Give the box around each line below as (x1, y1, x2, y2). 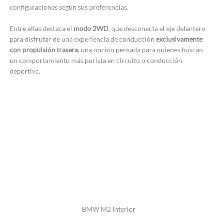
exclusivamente (155, 35, 202, 44)
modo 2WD (74, 24, 108, 33)
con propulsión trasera (10, 46, 78, 54)
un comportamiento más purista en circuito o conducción (10, 56, 182, 65)
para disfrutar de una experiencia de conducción (10, 35, 155, 44)
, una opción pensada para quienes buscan (78, 46, 203, 54)
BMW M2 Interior (81, 204, 136, 213)
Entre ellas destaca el (10, 24, 74, 33)
